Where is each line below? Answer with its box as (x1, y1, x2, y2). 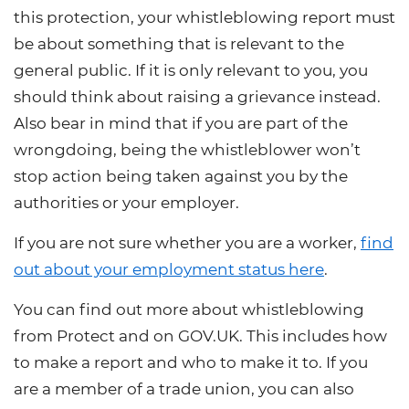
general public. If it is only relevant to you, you (14, 60, 368, 79)
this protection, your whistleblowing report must (14, 7, 395, 26)
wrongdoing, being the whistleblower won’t (14, 140, 361, 159)
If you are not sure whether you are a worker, (14, 233, 361, 252)
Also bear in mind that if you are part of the (14, 113, 348, 132)
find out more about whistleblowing (79, 299, 364, 319)
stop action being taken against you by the (14, 166, 348, 185)
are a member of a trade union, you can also (14, 379, 354, 398)
